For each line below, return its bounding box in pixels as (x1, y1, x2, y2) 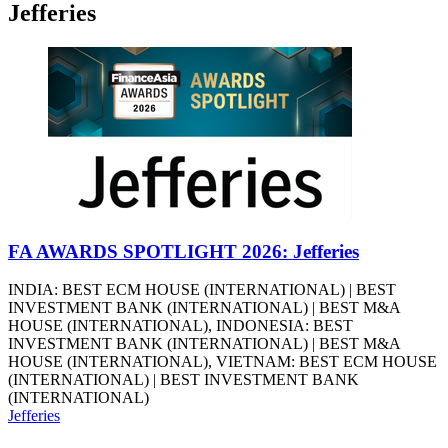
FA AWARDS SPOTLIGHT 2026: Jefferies (8, 240, 359, 262)
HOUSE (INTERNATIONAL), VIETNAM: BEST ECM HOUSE (8, 353, 437, 371)
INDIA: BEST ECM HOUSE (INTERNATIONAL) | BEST (8, 281, 396, 299)
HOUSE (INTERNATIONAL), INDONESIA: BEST (8, 317, 353, 335)
